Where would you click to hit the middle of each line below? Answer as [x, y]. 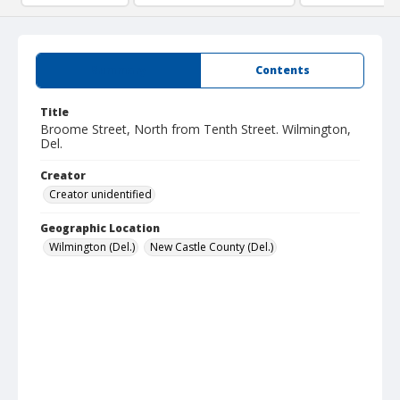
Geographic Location [100, 228]
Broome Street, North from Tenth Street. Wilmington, [196, 129]
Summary [118, 70]
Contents [282, 70]
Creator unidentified [100, 194]
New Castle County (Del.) [212, 247]
